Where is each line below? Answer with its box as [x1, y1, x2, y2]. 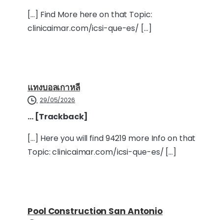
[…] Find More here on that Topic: [27, 8, 152, 20]
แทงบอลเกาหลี [27, 81, 80, 93]
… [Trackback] [27, 110, 88, 122]
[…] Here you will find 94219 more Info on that [27, 132, 196, 144]
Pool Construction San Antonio [27, 205, 163, 217]
